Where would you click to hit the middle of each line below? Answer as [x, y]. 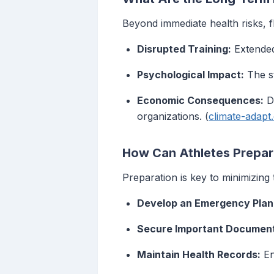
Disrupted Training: [184, 49]
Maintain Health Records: [199, 255]
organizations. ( [173, 117]
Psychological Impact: [191, 75]
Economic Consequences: [200, 101]
